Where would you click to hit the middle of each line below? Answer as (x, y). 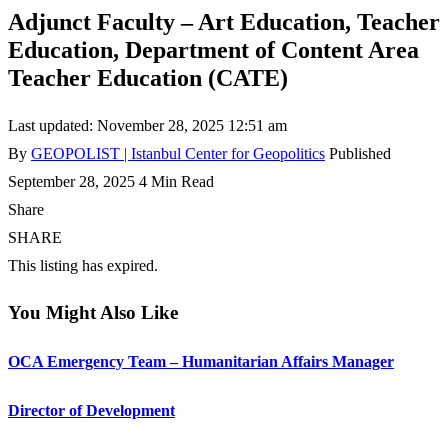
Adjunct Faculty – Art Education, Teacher (224, 21)
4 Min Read (176, 181)
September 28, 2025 (71, 181)
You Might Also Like (93, 312)
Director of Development (91, 411)
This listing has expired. (83, 265)
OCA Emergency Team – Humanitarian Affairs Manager (201, 361)
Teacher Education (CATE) (148, 77)
